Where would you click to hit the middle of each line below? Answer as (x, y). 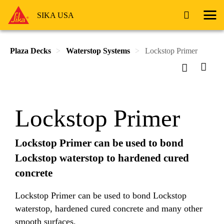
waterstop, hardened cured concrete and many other (109, 208)
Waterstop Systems (98, 51)
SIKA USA (55, 15)
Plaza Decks (30, 51)
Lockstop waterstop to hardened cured (102, 158)
